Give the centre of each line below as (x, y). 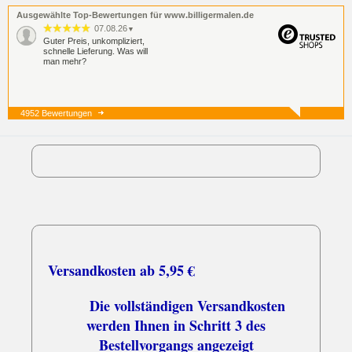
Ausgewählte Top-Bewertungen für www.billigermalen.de (135, 15)
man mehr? (65, 61)
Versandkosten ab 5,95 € (121, 270)
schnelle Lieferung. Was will (95, 51)
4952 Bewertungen (56, 113)
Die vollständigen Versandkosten (176, 305)
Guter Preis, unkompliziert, (94, 40)
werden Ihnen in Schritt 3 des (176, 325)
